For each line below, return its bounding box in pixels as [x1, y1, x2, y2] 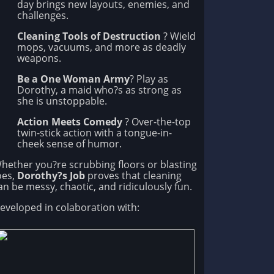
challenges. [17, 9, 68, 23]
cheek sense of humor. [17, 137, 122, 151]
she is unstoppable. [17, 94, 107, 108]
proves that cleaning [85, 169, 182, 183]
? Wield [161, 29, 196, 43]
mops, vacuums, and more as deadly [17, 40, 186, 54]
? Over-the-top [122, 115, 191, 129]
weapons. [17, 51, 61, 65]
